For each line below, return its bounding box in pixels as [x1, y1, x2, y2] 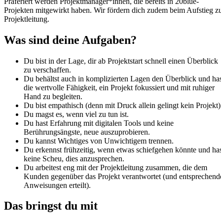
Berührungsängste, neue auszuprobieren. [24, 127, 150, 136]
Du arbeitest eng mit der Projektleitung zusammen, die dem [24, 163, 207, 172]
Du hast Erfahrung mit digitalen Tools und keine [24, 118, 174, 127]
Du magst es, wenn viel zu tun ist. [24, 110, 129, 118]
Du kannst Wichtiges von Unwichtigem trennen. [24, 136, 174, 145]
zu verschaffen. [24, 65, 71, 74]
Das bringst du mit [4, 199, 98, 213]
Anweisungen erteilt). [24, 181, 91, 189]
